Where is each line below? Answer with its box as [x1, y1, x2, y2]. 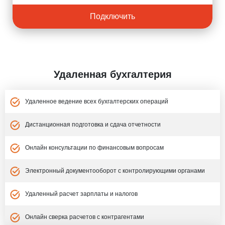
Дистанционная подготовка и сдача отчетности [25, 121, 161, 128]
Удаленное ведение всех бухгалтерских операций [25, 97, 168, 105]
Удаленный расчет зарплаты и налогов [25, 190, 138, 197]
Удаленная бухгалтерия [53, 68, 172, 80]
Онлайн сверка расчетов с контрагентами [25, 213, 144, 220]
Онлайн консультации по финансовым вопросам [25, 144, 164, 151]
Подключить [90, 12, 135, 21]
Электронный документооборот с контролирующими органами [25, 167, 205, 174]
